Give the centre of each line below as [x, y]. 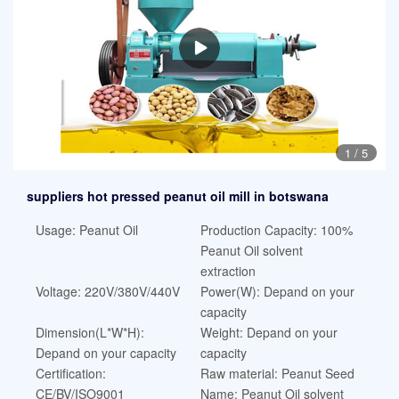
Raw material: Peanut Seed [277, 373]
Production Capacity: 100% [276, 230]
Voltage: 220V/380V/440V [108, 291]
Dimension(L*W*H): [90, 332]
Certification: [71, 373]
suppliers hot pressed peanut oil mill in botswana [178, 195]
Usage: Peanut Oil [87, 230]
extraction [228, 271]
